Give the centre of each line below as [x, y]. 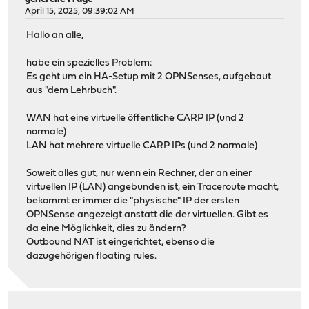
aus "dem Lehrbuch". [72, 90]
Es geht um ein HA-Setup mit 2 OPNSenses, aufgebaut [149, 77]
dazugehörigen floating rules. [92, 256]
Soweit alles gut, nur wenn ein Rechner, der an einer [139, 173]
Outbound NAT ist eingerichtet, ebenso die [121, 242]
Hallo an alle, [55, 35]
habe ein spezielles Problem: [90, 63]
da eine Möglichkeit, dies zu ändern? [107, 228]
